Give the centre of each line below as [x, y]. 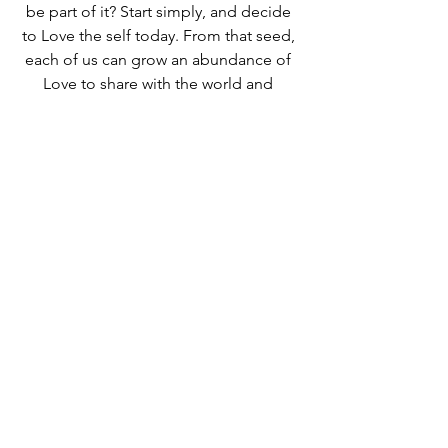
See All [298, 313]
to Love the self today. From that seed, [160, 36]
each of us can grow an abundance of [160, 60]
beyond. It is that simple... [160, 108]
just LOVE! [160, 132]
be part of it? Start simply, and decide [160, 12]
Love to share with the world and [160, 84]
